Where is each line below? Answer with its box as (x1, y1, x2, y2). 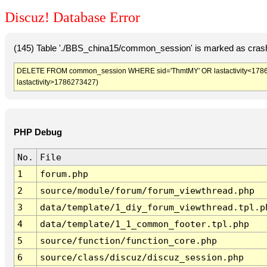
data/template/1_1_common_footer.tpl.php (39, 219, 249, 229)
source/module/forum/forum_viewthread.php (39, 185, 254, 196)
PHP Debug (13, 128, 62, 138)
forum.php (39, 169, 88, 179)
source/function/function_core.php (39, 235, 217, 246)
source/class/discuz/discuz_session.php (39, 252, 244, 263)
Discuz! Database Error (5, 10, 140, 26)
